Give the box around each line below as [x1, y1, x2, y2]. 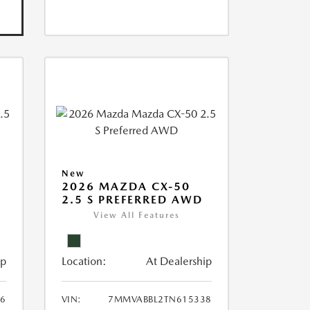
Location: [61, 255, 107, 268]
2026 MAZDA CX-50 [61, 180, 190, 194]
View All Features [93, 210, 180, 221]
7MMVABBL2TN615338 [108, 294, 212, 305]
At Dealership [145, 255, 212, 268]
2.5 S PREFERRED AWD [61, 193, 203, 207]
